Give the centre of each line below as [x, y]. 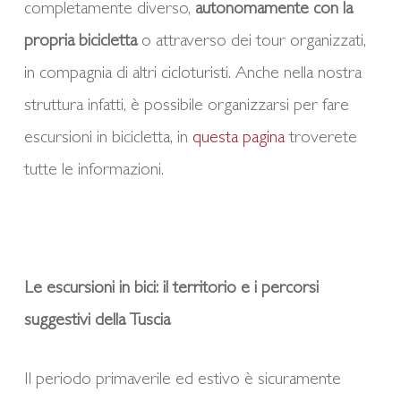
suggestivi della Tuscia [97, 321]
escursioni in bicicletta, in [108, 138]
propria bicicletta [80, 42]
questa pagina [238, 138]
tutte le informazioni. [94, 171]
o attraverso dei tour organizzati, [251, 42]
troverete [320, 138]
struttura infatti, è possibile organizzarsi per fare [186, 106]
